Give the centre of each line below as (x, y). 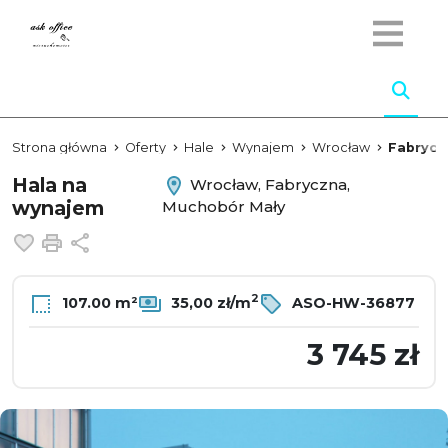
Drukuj (96, 240)
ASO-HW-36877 (351, 302)
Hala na (49, 185)
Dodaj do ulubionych (127, 240)
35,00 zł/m (209, 302)
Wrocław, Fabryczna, (267, 184)
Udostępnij (138, 240)
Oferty (145, 147)
